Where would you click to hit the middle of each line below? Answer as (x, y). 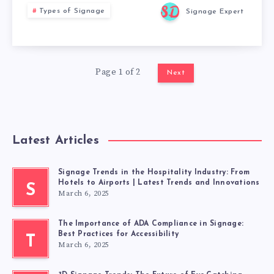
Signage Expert (215, 12)
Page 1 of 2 (118, 72)
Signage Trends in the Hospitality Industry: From (154, 172)
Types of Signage (72, 11)
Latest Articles (56, 141)
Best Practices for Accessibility (118, 234)
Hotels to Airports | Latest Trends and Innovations (159, 183)
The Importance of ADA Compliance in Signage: (151, 224)
